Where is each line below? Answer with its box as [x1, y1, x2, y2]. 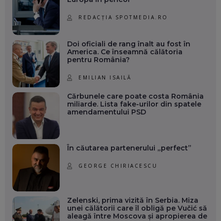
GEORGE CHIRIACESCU [78, 162, 158, 169]
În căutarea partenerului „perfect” [67, 144, 191, 153]
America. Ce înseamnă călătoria [67, 47, 183, 56]
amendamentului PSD [67, 107, 146, 116]
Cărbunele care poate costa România [67, 91, 204, 101]
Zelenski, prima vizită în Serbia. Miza [67, 195, 198, 205]
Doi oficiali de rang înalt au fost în [67, 39, 190, 48]
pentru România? [67, 55, 130, 64]
